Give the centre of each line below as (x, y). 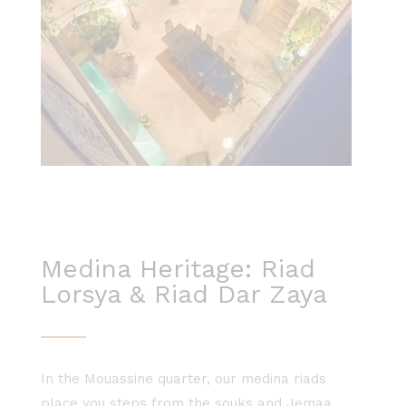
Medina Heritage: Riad (178, 269)
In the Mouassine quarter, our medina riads (184, 379)
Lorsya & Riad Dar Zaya (184, 295)
